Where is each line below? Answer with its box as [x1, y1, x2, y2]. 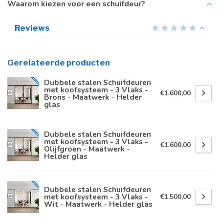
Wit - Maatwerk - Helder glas [44, 199, 153, 210]
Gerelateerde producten [7, 58, 110, 68]
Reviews [15, 23, 49, 33]
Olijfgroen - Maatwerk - [44, 143, 130, 154]
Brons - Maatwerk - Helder [44, 91, 142, 102]
